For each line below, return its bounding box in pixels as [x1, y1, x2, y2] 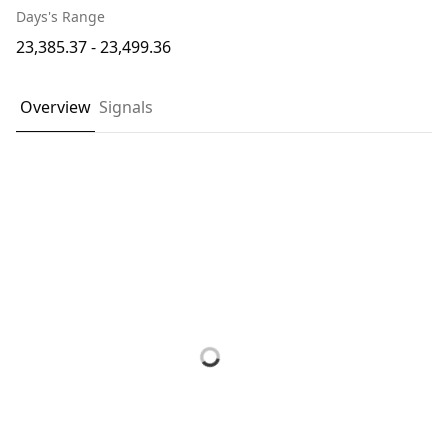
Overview [20, 96, 91, 118]
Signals [99, 96, 153, 118]
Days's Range [16, 7, 105, 26]
